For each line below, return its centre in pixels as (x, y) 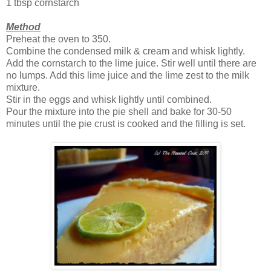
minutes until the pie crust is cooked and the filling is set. (126, 124)
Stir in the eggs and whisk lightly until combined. (109, 100)
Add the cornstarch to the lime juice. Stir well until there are (131, 64)
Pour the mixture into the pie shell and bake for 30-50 (119, 112)
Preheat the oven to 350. (58, 39)
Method (23, 27)
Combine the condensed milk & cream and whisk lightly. (126, 51)
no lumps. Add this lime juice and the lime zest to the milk (128, 76)
